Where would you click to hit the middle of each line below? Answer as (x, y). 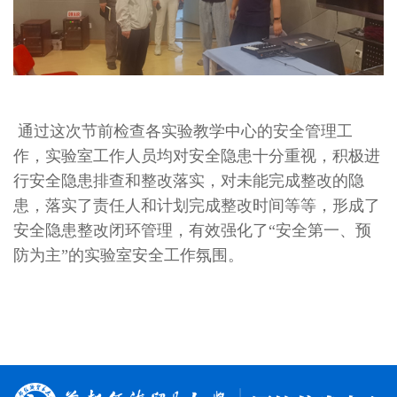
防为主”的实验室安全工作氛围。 (128, 256)
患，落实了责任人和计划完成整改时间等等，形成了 (197, 206)
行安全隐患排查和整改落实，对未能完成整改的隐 (189, 181)
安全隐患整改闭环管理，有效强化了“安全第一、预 (192, 231)
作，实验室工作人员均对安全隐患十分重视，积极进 (197, 156)
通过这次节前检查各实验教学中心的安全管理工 (183, 132)
